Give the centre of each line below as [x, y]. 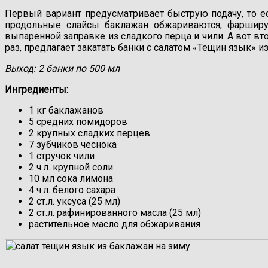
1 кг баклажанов [66, 110]
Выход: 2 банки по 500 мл [62, 68]
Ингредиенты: [36, 89]
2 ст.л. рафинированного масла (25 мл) [115, 212]
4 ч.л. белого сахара [72, 190]
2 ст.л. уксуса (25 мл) [74, 201]
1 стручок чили [62, 156]
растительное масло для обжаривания [115, 224]
